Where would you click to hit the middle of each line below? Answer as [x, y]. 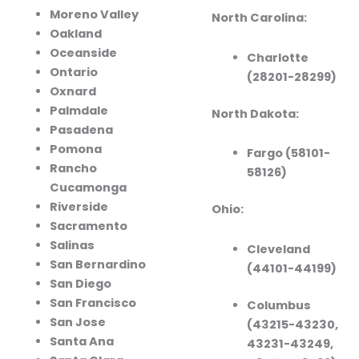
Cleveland [278, 249]
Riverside [79, 207]
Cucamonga [88, 188]
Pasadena [81, 130]
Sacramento [88, 226]
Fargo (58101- [288, 153]
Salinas [72, 246]
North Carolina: [259, 18]
